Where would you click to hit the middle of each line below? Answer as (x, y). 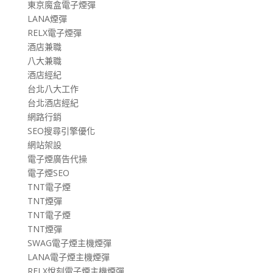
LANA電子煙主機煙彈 (68, 257)
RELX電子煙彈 (54, 32)
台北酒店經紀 (53, 102)
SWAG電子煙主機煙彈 (69, 243)
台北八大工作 (53, 88)
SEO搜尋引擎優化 (61, 130)
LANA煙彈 (47, 18)
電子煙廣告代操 (57, 158)
